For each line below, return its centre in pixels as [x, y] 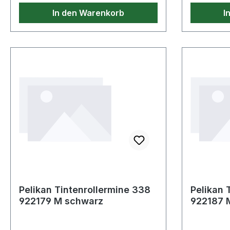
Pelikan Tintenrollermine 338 [85, 190]
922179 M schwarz [61, 201]
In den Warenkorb [88, 13]
